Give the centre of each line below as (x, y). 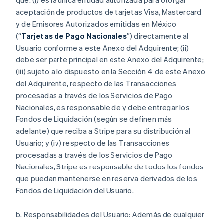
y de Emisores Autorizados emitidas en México (96, 24)
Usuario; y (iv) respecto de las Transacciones (93, 143)
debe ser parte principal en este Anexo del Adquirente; (110, 59)
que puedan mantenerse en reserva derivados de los (107, 178)
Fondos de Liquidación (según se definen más (94, 119)
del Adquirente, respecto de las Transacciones (96, 83)
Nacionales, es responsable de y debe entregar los (103, 107)
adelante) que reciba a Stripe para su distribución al (103, 131)
